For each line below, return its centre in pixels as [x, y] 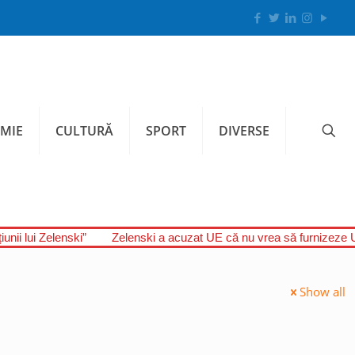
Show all [323, 292]
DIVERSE [244, 131]
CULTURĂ [84, 131]
